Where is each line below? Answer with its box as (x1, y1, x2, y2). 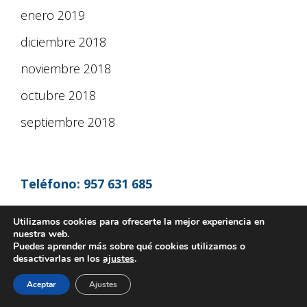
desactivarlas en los (13, 252, 103, 265)
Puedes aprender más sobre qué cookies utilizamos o (13, 240, 245, 253)
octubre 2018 (21, 87, 96, 104)
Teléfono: (21, 175, 80, 193)
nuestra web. (13, 228, 69, 241)
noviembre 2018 (21, 60, 111, 77)
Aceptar (27, 279, 56, 290)
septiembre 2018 (21, 114, 115, 131)
